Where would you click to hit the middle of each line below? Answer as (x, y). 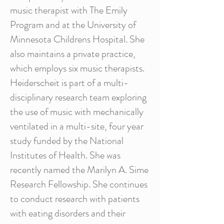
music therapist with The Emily (69, 10)
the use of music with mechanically (77, 112)
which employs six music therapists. (77, 68)
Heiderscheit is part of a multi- (69, 83)
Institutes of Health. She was (65, 155)
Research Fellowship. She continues (79, 184)
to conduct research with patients (75, 199)
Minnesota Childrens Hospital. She (77, 39)
